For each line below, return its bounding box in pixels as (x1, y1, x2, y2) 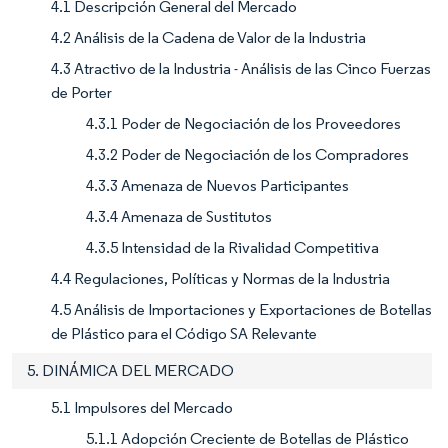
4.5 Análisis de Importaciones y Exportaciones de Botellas (51, 299, 432, 319)
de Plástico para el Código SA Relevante (51, 323, 317, 343)
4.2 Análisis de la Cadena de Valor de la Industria (51, 27, 366, 47)
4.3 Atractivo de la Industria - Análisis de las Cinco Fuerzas (51, 58, 431, 78)
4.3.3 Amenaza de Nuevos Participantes (86, 175, 349, 195)
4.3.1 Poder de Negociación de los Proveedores (86, 113, 401, 133)
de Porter (51, 82, 112, 102)
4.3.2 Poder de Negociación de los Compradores (86, 144, 409, 164)
